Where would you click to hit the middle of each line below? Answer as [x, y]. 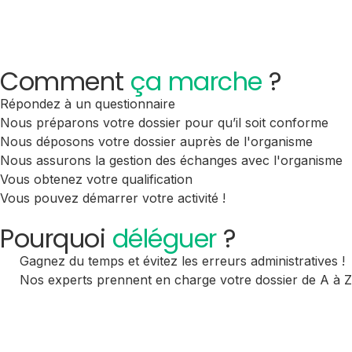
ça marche [196, 81]
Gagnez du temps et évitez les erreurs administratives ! [182, 260]
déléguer [164, 238]
